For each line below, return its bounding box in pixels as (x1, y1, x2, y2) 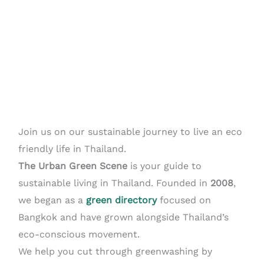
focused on (156, 194, 211, 206)
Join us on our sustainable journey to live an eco (18, 126, 242, 137)
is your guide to (127, 160, 202, 171)
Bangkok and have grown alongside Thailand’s (18, 211, 229, 223)
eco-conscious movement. (18, 228, 140, 240)
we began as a (18, 194, 86, 206)
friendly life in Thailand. (18, 143, 126, 154)
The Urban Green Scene (18, 160, 127, 171)
